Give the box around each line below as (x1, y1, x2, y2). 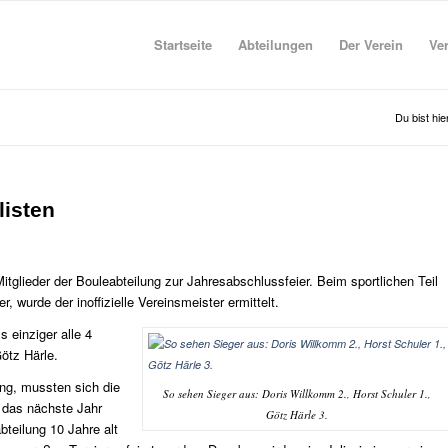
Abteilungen (237, 35, 313, 54)
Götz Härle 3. (266, 407, 329, 423)
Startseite (153, 35, 212, 54)
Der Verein (338, 35, 403, 54)
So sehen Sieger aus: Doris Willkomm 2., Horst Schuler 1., (163, 386, 432, 402)
